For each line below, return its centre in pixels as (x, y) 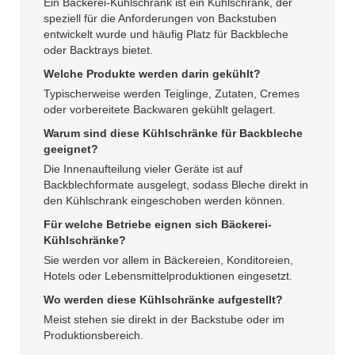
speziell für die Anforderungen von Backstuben (160, 19)
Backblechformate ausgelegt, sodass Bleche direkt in (176, 185)
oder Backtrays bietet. (98, 50)
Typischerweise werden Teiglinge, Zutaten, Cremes (172, 94)
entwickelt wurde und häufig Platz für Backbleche (166, 34)
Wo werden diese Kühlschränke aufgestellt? (163, 300)
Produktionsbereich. (94, 336)
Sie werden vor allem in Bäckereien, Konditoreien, (168, 260)
